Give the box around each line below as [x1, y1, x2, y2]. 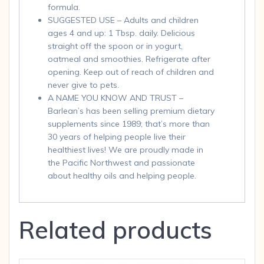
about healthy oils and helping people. [48, 170, 196, 181]
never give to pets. [48, 79, 119, 90]
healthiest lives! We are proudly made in [48, 144, 203, 155]
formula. [48, 1, 80, 12]
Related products [19, 214, 212, 245]
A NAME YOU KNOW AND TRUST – [48, 92, 183, 103]
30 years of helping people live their [48, 131, 186, 142]
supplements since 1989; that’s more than [48, 118, 210, 129]
